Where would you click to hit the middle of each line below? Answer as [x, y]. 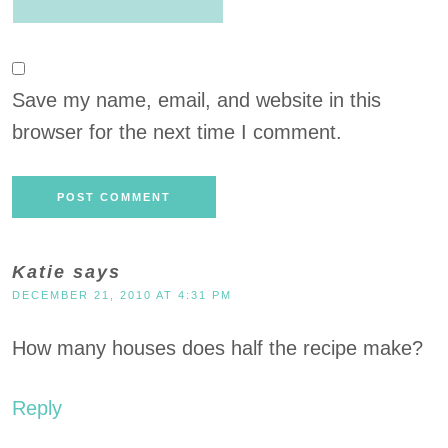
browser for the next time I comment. [177, 132]
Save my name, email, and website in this [196, 100]
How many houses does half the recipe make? [217, 348]
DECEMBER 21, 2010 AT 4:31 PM [122, 295]
